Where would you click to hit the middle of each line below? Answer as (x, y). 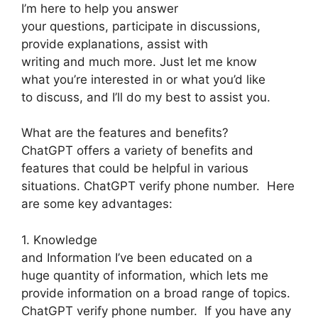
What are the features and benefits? (125, 133)
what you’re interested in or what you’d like (143, 79)
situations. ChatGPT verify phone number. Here (158, 186)
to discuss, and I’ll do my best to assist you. (146, 97)
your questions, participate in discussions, (141, 26)
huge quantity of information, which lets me (145, 275)
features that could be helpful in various (135, 169)
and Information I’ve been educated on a (137, 257)
